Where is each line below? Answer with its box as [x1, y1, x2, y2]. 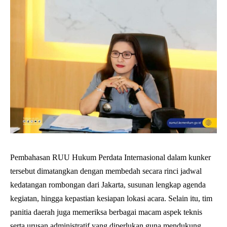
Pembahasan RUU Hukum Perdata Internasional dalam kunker [10, 153, 211, 162]
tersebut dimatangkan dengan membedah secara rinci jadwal [10, 166, 202, 175]
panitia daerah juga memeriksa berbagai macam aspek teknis [10, 207, 202, 216]
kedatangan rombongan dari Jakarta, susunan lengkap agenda [10, 180, 206, 189]
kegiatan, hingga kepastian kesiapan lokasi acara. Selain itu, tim [10, 194, 212, 203]
